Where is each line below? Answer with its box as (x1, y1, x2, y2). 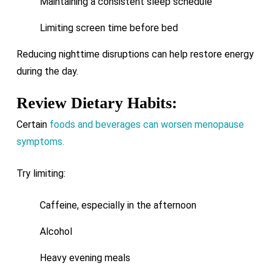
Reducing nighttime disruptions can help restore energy (16, 48, 254, 60)
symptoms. (16, 136, 64, 147)
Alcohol (39, 226, 72, 237)
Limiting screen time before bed (39, 22, 178, 34)
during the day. (16, 65, 78, 77)
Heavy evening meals (39, 252, 130, 264)
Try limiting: (16, 168, 65, 179)
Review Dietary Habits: (16, 94, 177, 112)
